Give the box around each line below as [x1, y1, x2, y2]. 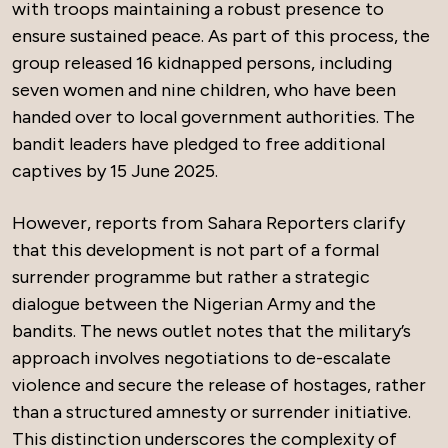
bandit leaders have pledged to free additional [12, 133, 385, 155]
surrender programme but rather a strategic [12, 266, 370, 288]
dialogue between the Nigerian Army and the [12, 293, 376, 315]
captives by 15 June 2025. [12, 160, 218, 182]
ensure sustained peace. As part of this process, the [12, 25, 430, 47]
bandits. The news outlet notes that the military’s [12, 320, 411, 342]
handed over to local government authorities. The [12, 106, 415, 128]
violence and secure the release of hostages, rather [12, 374, 426, 396]
